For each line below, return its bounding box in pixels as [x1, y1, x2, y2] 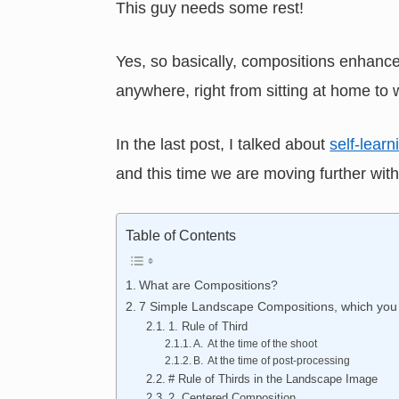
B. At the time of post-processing [193, 354, 351, 367]
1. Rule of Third [167, 320, 248, 334]
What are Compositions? [139, 278, 279, 293]
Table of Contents [126, 228, 237, 244]
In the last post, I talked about [116, 135, 330, 154]
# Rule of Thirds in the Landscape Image [167, 372, 378, 387]
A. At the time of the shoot [193, 338, 318, 350]
